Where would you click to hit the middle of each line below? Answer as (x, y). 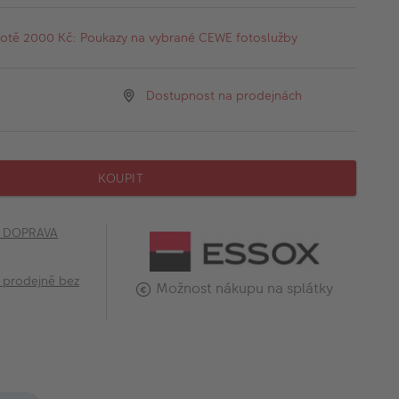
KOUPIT (121, 178)
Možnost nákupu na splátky (245, 289)
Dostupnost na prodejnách (224, 95)
